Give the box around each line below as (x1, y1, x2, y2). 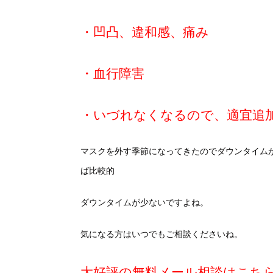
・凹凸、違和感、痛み (80, 25, 209, 40)
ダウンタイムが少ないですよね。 (80, 198, 208, 207)
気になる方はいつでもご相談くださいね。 (80, 230, 243, 239)
